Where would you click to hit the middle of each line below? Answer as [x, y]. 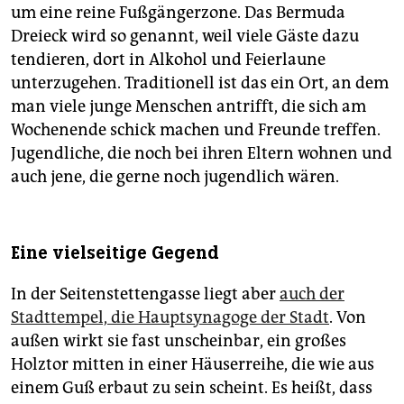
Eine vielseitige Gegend [115, 252]
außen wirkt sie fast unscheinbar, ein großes [179, 340]
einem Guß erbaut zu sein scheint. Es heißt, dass [192, 387]
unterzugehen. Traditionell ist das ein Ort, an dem [200, 83]
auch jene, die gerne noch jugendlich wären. [175, 176]
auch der [312, 294]
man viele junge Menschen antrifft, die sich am [188, 106]
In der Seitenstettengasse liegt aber [145, 294]
